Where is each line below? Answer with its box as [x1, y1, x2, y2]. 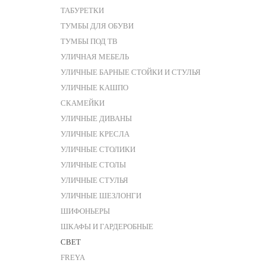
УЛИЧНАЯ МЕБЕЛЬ [61, 52, 129, 61]
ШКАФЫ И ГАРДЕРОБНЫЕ [61, 222, 153, 231]
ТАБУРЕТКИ [61, 6, 104, 15]
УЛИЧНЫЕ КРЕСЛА [61, 129, 129, 138]
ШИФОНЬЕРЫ [61, 207, 110, 216]
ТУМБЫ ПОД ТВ [61, 37, 118, 46]
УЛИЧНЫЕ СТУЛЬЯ [61, 176, 128, 185]
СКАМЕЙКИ [61, 99, 104, 107]
